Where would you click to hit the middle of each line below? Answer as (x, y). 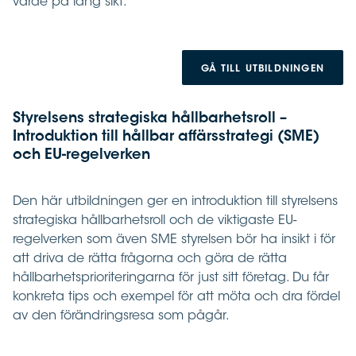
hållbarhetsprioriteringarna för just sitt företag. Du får (171, 279)
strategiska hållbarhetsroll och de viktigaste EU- (155, 221)
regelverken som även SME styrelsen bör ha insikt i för (174, 240)
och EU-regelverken (81, 156)
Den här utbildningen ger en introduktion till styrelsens (175, 202)
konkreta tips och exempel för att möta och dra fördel (176, 298)
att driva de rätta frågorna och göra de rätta (150, 259)
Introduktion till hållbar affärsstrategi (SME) (166, 138)
